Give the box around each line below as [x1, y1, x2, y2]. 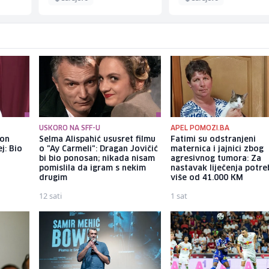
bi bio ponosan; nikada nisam [38, 155, 155, 163]
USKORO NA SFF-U [38, 125, 100, 132]
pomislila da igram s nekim [38, 165, 146, 173]
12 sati [38, 190, 62, 202]
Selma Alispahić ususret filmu [38, 136, 156, 144]
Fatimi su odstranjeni [171, 136, 256, 144]
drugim [38, 174, 67, 183]
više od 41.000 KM [171, 174, 244, 183]
